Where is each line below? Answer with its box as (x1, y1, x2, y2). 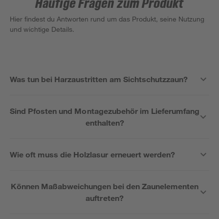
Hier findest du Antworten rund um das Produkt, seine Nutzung (10, 15, 205, 23)
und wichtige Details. (10, 25, 75, 33)
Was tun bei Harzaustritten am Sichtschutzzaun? (10, 74, 188, 84)
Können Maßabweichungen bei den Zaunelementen (10, 181, 199, 191)
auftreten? (86, 193, 124, 202)
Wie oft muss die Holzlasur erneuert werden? (10, 150, 175, 159)
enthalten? (85, 118, 124, 127)
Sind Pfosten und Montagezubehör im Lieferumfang (10, 106, 200, 115)
